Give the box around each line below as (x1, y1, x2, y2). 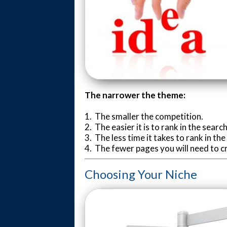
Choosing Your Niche (85, 166, 197, 181)
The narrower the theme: (85, 89, 185, 100)
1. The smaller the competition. (85, 110, 203, 122)
